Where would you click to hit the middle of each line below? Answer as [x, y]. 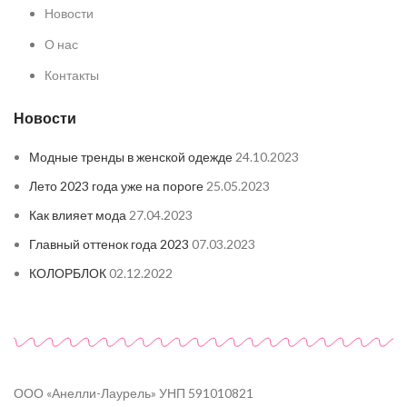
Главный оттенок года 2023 [109, 243]
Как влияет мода [78, 214]
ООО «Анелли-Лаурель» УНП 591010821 [134, 392]
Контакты [72, 74]
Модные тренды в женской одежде [131, 156]
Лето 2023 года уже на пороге [116, 185]
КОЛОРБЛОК [68, 273]
